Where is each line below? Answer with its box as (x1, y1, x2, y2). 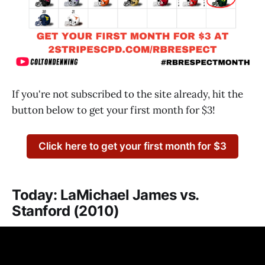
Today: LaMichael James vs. (12, 186, 199, 203)
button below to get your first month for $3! (12, 104, 215, 117)
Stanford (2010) (12, 202, 119, 219)
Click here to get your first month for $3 (38, 140, 227, 153)
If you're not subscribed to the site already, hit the (12, 88, 243, 101)
